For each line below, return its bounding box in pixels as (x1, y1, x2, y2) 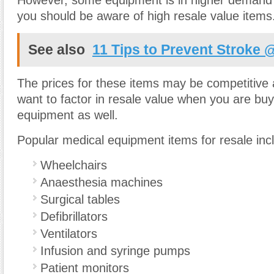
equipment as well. (17, 108, 118, 122)
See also (28, 42, 85, 58)
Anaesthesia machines (40, 176, 163, 190)
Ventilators (40, 227, 97, 241)
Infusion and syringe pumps (40, 244, 190, 258)
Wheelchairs (40, 158, 107, 172)
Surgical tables (40, 193, 120, 207)
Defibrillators (40, 210, 108, 224)
